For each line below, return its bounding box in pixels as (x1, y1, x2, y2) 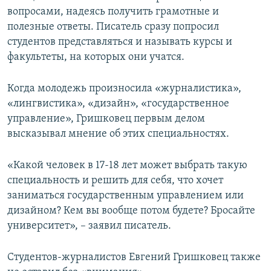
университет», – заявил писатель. (7, 220, 171, 232)
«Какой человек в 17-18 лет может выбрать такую (7, 160, 247, 172)
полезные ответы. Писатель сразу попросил (7, 21, 219, 33)
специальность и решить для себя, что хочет (7, 175, 223, 187)
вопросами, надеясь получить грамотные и (7, 6, 219, 18)
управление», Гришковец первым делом (7, 113, 205, 125)
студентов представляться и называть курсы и (7, 36, 232, 48)
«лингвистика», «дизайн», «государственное (7, 98, 229, 110)
